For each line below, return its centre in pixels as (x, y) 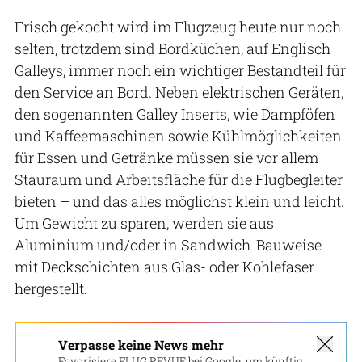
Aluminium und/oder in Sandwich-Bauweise (168, 245)
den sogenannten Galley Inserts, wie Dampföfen (175, 114)
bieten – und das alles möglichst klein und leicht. (179, 202)
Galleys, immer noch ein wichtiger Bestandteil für (180, 71)
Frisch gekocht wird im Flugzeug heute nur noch (178, 27)
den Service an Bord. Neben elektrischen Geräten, (179, 93)
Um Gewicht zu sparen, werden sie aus (144, 223)
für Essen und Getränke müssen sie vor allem (166, 158)
